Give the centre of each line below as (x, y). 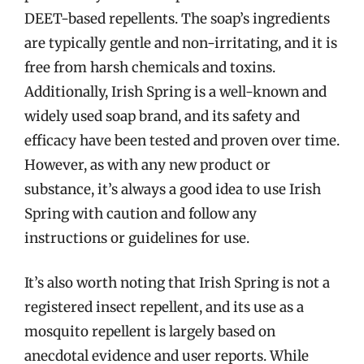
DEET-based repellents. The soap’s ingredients (177, 18)
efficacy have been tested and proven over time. (182, 140)
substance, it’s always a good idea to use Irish (173, 189)
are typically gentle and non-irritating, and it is (181, 43)
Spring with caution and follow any (141, 213)
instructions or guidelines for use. (137, 238)
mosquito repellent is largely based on (150, 331)
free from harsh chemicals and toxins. (150, 67)
